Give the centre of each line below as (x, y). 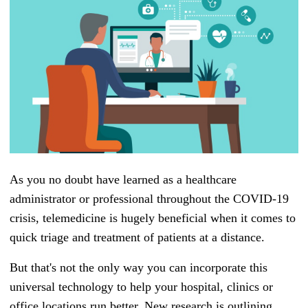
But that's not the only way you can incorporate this (139, 268)
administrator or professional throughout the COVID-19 (149, 199)
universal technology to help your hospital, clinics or (141, 287)
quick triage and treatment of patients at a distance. (137, 238)
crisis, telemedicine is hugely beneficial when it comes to (153, 218)
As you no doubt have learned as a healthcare (123, 180)
